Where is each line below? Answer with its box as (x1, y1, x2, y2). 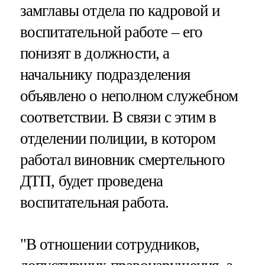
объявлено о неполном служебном (20, 87, 238, 105)
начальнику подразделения (20, 66, 190, 84)
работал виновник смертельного (20, 151, 225, 169)
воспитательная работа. (20, 193, 169, 212)
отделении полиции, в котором (20, 130, 215, 148)
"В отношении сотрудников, (20, 235, 200, 254)
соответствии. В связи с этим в (20, 108, 216, 127)
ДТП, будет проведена (20, 172, 163, 190)
